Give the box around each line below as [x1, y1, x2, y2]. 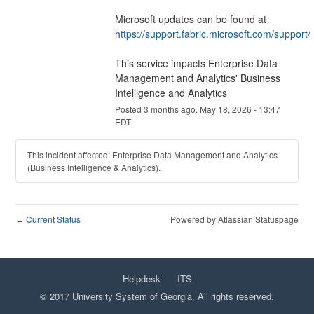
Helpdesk [122, 271, 161, 285]
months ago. [148, 103, 200, 116]
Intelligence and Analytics [114, 86, 227, 100]
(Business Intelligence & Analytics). [27, 161, 161, 174]
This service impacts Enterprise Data [114, 56, 278, 71]
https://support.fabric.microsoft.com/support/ [114, 27, 310, 41]
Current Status [24, 213, 81, 226]
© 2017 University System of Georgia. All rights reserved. [40, 289, 274, 303]
